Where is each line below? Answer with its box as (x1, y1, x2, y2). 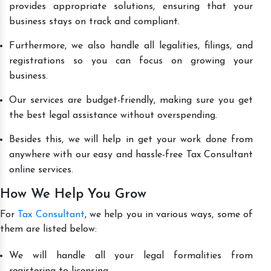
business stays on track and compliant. (9, 16, 180, 27)
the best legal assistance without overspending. (9, 110, 217, 120)
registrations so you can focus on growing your (9, 56, 253, 66)
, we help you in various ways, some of (84, 209, 253, 220)
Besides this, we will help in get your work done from (9, 134, 253, 145)
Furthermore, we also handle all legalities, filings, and (9, 41, 253, 51)
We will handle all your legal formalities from (9, 250, 253, 261)
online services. (9, 165, 73, 175)
